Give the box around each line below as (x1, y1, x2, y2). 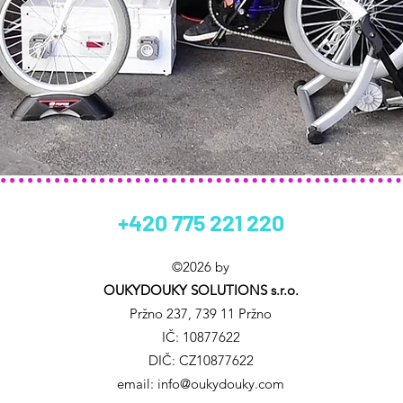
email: (117, 375, 157, 392)
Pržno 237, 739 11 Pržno (130, 305, 272, 322)
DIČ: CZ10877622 (148, 352, 254, 369)
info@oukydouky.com (157, 375, 284, 392)
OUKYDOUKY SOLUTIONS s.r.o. (103, 282, 299, 299)
